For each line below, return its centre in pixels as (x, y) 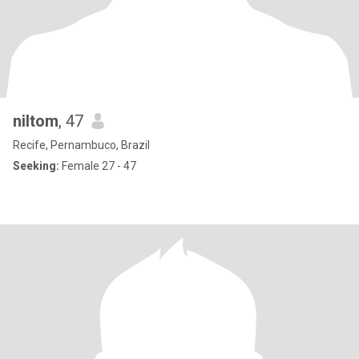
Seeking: (36, 166)
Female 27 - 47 (98, 166)
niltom (36, 121)
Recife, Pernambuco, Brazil (81, 145)
